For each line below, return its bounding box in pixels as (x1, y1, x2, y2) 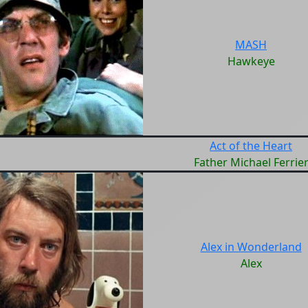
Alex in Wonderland (200, 239, 302, 254)
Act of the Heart (210, 138, 292, 153)
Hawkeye (227, 54, 275, 69)
